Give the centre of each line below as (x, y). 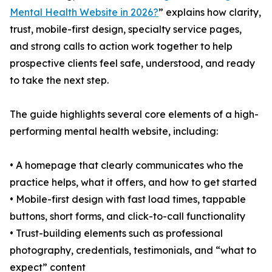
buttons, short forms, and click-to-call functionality (127, 216)
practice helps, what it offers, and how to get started (133, 182)
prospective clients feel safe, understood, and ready (132, 63)
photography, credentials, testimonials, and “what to (133, 250)
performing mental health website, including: (114, 131)
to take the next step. (59, 80)
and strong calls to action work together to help (121, 46)
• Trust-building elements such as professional (116, 233)
